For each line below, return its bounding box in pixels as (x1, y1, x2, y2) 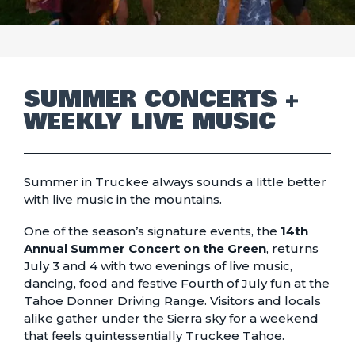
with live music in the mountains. (23, 191, 222, 207)
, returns (265, 240, 319, 256)
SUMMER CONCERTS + (23, 82, 299, 117)
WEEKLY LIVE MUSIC (23, 104, 276, 139)
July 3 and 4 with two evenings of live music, (23, 258, 292, 273)
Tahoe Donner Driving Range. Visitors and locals (23, 292, 321, 308)
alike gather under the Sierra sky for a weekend (23, 310, 319, 326)
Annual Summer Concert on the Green (23, 240, 266, 256)
